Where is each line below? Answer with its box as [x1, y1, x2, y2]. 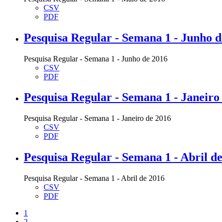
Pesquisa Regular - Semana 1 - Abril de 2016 [24, 174, 165, 183]
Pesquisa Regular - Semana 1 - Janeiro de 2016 [24, 114, 171, 123]
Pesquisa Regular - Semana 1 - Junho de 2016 [24, 54, 167, 63]
